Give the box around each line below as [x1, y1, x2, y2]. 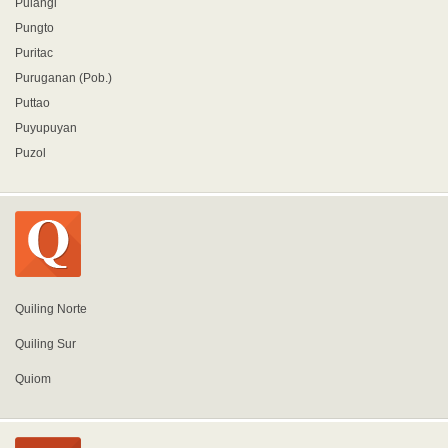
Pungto [15, 21, 54, 35]
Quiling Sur [15, 337, 76, 351]
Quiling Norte [15, 302, 87, 316]
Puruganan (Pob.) [15, 71, 112, 85]
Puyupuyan [15, 121, 77, 135]
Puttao [15, 96, 50, 110]
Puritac [15, 46, 53, 60]
